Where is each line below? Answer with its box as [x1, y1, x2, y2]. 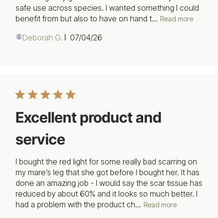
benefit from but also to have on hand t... [16, 14, 158, 24]
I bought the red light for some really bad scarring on [16, 156, 197, 166]
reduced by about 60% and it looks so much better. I [16, 188, 198, 199]
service [16, 130, 65, 148]
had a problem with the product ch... [16, 200, 141, 210]
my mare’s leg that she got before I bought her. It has [16, 167, 200, 177]
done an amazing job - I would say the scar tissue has [16, 178, 202, 188]
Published [86, 32, 119, 42]
